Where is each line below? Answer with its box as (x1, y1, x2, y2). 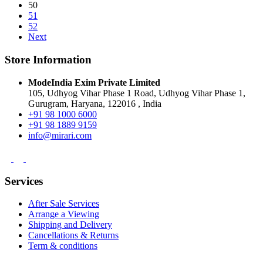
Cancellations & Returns (28, 230, 119, 241)
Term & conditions (28, 241, 97, 251)
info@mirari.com (28, 130, 92, 140)
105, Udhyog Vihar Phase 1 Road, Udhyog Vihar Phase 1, (28, 87, 245, 98)
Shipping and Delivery (28, 220, 112, 230)
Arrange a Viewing (28, 209, 99, 220)
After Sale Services (28, 198, 99, 209)
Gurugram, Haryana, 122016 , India (28, 98, 161, 109)
